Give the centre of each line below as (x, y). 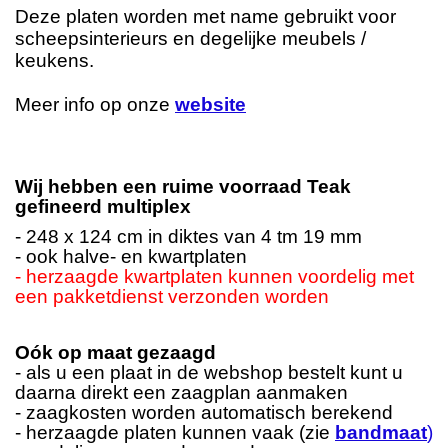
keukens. (54, 61)
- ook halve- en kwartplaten (131, 257)
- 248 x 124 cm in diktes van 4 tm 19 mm (188, 237)
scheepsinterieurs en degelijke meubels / (190, 39)
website (210, 105)
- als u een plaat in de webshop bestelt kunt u (209, 373)
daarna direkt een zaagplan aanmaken (181, 393)
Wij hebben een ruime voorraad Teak (183, 187)
